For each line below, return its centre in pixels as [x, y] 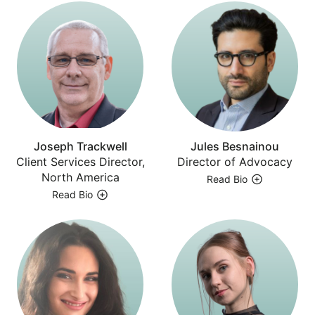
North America [80, 177]
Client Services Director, [80, 161]
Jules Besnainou [235, 146]
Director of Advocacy [235, 161]
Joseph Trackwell [80, 146]
